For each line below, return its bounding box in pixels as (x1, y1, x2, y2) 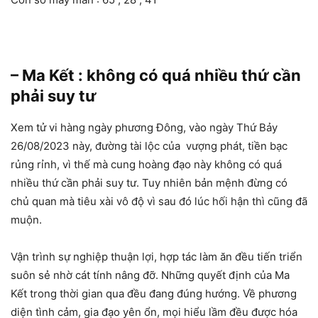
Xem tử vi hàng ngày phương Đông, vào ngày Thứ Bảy (11, 121, 278, 135)
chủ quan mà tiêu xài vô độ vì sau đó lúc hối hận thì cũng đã (11, 194, 307, 209)
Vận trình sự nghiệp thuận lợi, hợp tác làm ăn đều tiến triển (11, 250, 302, 264)
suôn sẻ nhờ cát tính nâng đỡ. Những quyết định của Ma (11, 268, 290, 283)
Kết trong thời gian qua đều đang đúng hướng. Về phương (11, 287, 297, 301)
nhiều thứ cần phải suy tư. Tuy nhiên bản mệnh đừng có (11, 176, 287, 190)
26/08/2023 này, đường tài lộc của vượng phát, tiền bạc (11, 139, 287, 153)
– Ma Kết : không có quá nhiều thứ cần (11, 66, 301, 85)
